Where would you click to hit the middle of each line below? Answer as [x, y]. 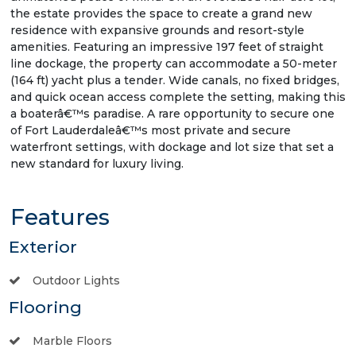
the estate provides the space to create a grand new [161, 13]
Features [60, 217]
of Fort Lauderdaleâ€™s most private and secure [151, 130]
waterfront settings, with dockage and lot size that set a [172, 147]
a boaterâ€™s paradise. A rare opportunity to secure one [172, 113]
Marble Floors [72, 341]
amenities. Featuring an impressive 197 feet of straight [167, 46]
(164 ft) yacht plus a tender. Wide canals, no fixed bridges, [175, 80]
